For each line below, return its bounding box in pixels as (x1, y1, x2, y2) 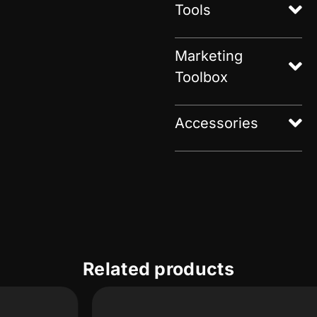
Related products (83, 258, 234, 280)
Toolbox (175, 69, 229, 86)
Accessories (175, 115, 259, 132)
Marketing (175, 47, 243, 65)
